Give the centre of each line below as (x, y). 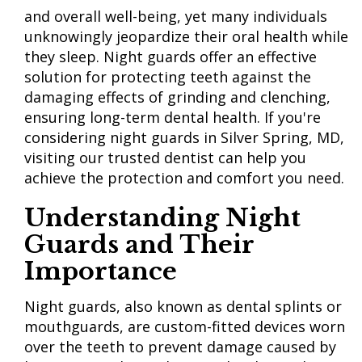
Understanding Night (162, 218)
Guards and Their (139, 244)
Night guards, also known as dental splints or (183, 306)
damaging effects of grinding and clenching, (177, 97)
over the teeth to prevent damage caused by (180, 347)
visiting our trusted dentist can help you (165, 158)
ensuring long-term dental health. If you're (173, 117)
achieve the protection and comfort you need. (186, 178)
